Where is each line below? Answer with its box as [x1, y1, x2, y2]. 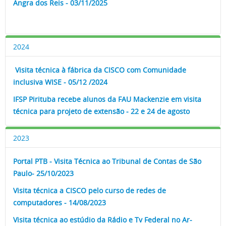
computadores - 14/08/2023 [13, 198, 108, 208]
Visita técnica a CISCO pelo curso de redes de [13, 186, 166, 196]
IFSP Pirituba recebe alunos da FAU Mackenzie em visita [13, 94, 201, 104]
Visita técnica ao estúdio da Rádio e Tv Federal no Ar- [13, 215, 192, 225]
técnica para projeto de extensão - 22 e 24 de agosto [13, 106, 190, 117]
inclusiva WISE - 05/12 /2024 [13, 77, 107, 87]
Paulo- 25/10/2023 [13, 168, 74, 179]
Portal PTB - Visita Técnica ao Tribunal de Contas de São [13, 156, 201, 166]
